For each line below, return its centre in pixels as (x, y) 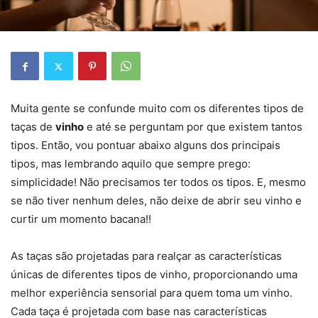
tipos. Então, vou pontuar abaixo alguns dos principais (146, 146)
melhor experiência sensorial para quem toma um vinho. (152, 293)
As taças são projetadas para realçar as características (146, 256)
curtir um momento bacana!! (81, 219)
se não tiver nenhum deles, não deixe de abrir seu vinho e (156, 201)
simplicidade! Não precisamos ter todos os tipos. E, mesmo (158, 182)
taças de (33, 127)
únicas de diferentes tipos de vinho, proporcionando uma (154, 275)
